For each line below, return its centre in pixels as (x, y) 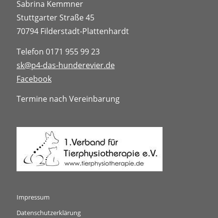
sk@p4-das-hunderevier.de (65, 65)
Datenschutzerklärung (48, 212)
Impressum (33, 197)
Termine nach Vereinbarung (68, 99)
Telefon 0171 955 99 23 (58, 51)
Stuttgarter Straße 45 (55, 18)
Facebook (34, 79)
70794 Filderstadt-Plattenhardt (73, 31)
